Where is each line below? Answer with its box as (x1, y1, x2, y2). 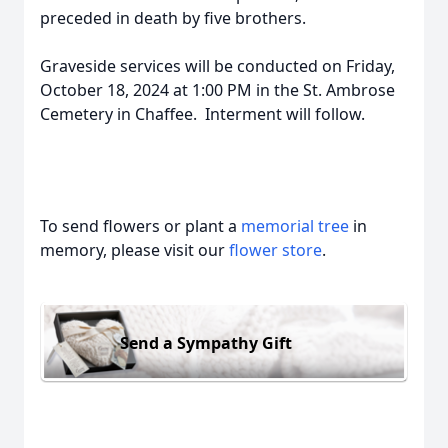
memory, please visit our (40, 239, 229, 261)
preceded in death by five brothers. (40, 7, 306, 29)
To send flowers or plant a (40, 215, 241, 237)
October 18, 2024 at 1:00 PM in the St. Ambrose (40, 79, 395, 101)
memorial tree (241, 215, 349, 237)
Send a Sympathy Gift (120, 331, 292, 354)
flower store (229, 239, 322, 261)
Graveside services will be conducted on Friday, (40, 55, 395, 77)
